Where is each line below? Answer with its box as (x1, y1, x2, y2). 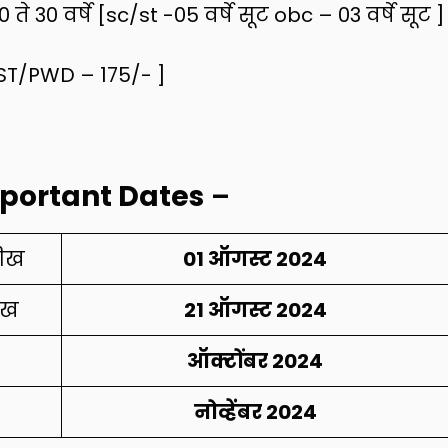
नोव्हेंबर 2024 (193, 397, 317, 426)
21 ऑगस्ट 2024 (183, 295, 327, 324)
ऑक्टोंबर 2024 (187, 346, 323, 375)
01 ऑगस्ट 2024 (183, 244, 327, 273)
